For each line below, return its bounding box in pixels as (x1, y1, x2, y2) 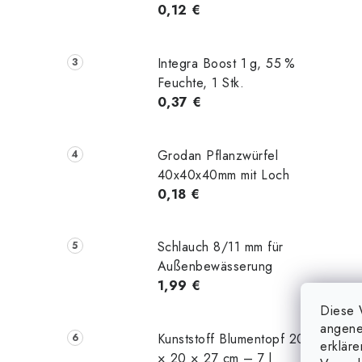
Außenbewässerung (157, 257, 273, 276)
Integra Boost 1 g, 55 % (157, 53, 296, 73)
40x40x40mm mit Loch (157, 165, 290, 184)
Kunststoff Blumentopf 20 (157, 330, 305, 349)
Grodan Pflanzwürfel (157, 145, 279, 165)
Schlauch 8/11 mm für (157, 238, 284, 257)
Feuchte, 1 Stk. (157, 73, 245, 92)
